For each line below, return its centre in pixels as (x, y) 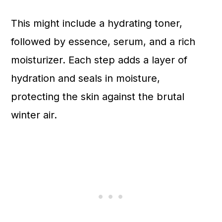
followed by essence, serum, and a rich (103, 42)
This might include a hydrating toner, (97, 23)
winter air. (34, 115)
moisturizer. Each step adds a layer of (99, 60)
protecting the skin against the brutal (98, 97)
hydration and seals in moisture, (86, 78)
